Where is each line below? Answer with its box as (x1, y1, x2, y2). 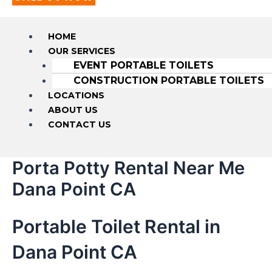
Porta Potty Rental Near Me (12, 157, 245, 178)
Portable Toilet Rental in (12, 215, 220, 237)
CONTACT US (47, 118, 111, 130)
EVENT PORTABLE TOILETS (73, 59, 214, 71)
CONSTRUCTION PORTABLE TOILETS (73, 74, 264, 86)
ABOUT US (47, 104, 98, 115)
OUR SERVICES (47, 45, 115, 56)
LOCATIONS (47, 89, 104, 101)
